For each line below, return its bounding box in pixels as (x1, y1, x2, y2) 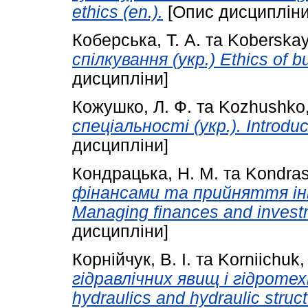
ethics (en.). (72, 3, 163, 22)
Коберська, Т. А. (72, 31, 201, 50)
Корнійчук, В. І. (72, 250, 191, 269)
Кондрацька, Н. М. (72, 164, 219, 183)
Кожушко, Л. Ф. (72, 98, 192, 117)
